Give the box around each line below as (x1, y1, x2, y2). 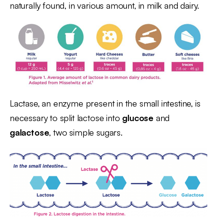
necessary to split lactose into (10, 112, 123, 123)
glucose (122, 112, 154, 123)
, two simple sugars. (49, 126, 123, 138)
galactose (10, 126, 49, 138)
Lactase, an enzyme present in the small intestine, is (10, 97, 201, 108)
